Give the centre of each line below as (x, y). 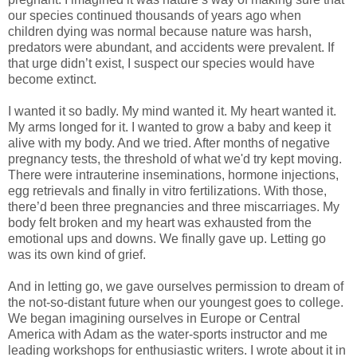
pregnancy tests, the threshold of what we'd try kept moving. (175, 159)
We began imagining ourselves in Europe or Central (154, 319)
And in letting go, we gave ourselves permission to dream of (176, 287)
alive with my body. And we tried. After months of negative (169, 143)
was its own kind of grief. (77, 255)
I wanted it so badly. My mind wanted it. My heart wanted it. (172, 112)
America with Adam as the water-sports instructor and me (168, 335)
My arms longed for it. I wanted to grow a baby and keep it (169, 127)
